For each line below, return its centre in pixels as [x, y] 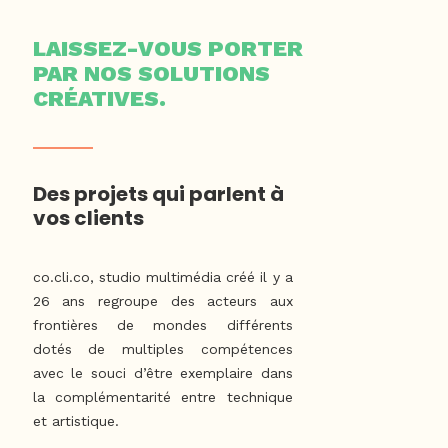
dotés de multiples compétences [162, 349]
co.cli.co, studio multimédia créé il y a [162, 277]
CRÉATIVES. [99, 98]
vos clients [88, 218]
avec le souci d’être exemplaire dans [162, 373]
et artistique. [75, 421]
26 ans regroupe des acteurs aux [162, 301]
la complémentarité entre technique [162, 397]
